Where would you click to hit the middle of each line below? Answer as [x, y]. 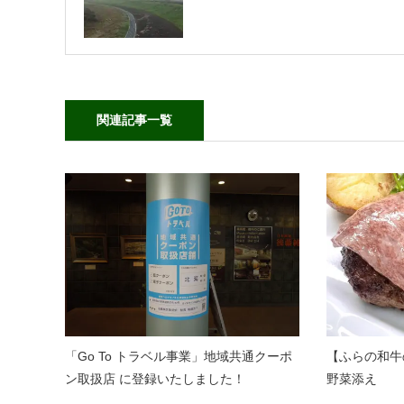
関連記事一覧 [134, 120]
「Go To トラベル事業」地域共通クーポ [179, 356]
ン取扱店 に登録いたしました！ [155, 378]
